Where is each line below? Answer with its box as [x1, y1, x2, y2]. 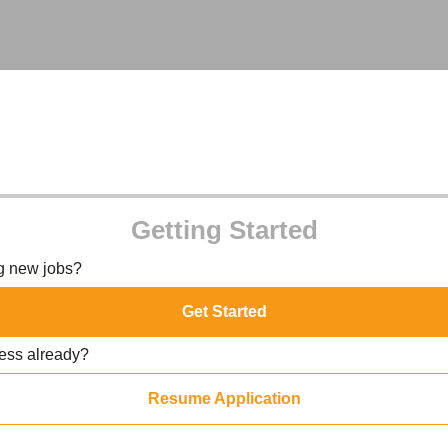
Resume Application [147, 390, 301, 407]
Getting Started [130, 215, 318, 245]
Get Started [181, 303, 267, 320]
